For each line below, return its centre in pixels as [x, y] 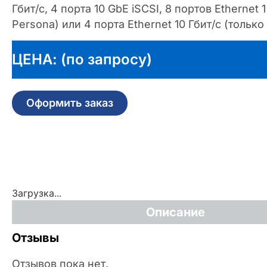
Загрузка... [37, 193]
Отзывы [35, 237]
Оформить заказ [70, 103]
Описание [175, 212]
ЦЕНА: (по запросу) [82, 59]
